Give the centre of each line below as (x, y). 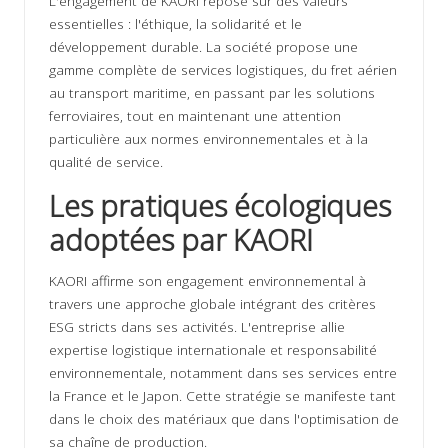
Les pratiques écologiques (220, 205)
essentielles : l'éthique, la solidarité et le (175, 23)
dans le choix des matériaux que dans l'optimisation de (224, 418)
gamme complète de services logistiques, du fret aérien (223, 69)
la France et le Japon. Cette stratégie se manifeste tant (222, 395)
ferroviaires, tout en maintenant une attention (195, 115)
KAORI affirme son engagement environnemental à (207, 280)
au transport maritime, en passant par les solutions (212, 92)
